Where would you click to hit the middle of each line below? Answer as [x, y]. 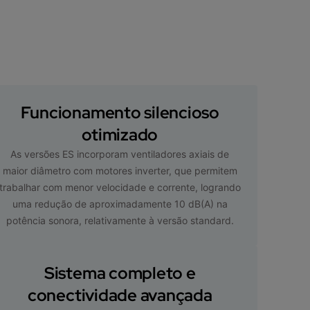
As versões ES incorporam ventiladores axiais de [120, 154]
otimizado [120, 134]
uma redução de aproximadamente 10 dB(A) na [120, 203]
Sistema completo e [120, 273]
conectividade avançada [120, 295]
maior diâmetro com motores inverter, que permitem [120, 170]
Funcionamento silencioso [120, 112]
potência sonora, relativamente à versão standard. [120, 220]
